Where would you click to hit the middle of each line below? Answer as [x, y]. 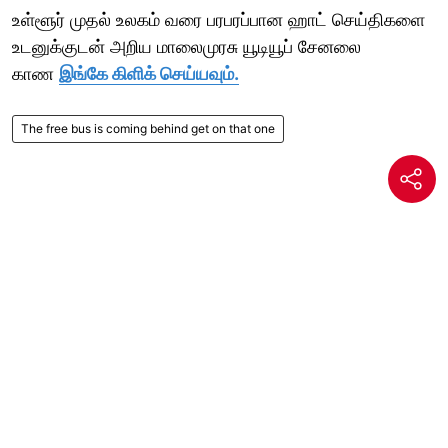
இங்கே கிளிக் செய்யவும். [149, 73]
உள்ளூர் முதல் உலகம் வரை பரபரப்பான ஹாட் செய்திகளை [218, 19]
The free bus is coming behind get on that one [148, 128]
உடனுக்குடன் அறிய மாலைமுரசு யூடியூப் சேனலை [186, 46]
